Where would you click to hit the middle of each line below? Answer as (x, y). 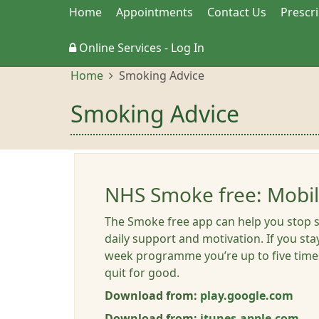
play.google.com (247, 296)
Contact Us (237, 12)
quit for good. (142, 273)
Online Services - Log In (140, 48)
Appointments (155, 12)
